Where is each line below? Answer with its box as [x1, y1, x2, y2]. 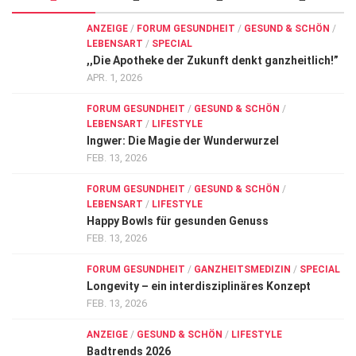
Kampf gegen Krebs [16, 178, 128, 192]
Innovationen [16, 149, 91, 163]
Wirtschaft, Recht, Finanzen [16, 2, 178, 16]
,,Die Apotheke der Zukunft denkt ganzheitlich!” [87, 54, 339, 67]
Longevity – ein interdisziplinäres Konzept [87, 280, 311, 292]
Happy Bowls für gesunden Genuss [87, 215, 269, 227]
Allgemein [16, 90, 73, 104]
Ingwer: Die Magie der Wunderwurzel [87, 134, 279, 147]
